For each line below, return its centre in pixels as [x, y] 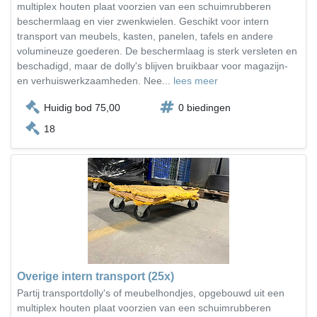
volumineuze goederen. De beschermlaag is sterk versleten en [157, 51]
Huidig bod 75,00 [82, 108]
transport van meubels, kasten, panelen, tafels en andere [145, 36]
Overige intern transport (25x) [96, 276]
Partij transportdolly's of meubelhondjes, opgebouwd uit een [151, 293]
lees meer [196, 81]
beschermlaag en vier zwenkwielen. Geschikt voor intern [143, 21]
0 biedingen [204, 108]
